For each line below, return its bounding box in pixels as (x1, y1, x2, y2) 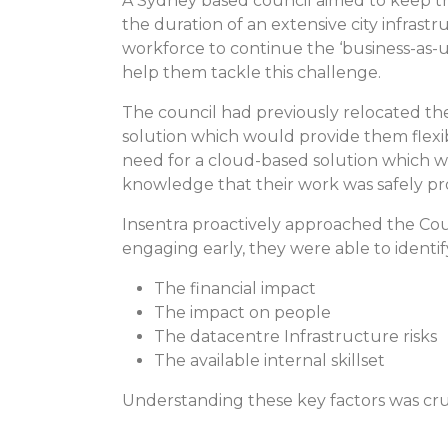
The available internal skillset (154, 350, 385, 370)
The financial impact (154, 278, 316, 298)
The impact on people (154, 302, 331, 322)
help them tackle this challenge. (122, 62, 381, 82)
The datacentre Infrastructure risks (154, 326, 437, 346)
